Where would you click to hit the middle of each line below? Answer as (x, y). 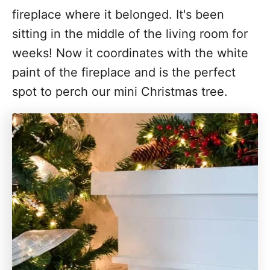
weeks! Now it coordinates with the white (130, 53)
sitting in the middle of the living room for (130, 34)
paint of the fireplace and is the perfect (124, 72)
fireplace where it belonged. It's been (118, 14)
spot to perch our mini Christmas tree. (120, 92)
